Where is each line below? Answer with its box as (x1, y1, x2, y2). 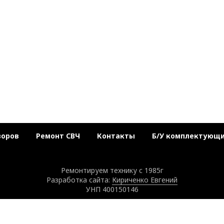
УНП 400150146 (85, 184, 138, 194)
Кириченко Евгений (112, 175, 177, 185)
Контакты (96, 131, 135, 141)
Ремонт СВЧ (35, 131, 80, 141)
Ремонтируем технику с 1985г (60, 165, 163, 175)
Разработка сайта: (46, 175, 112, 185)
